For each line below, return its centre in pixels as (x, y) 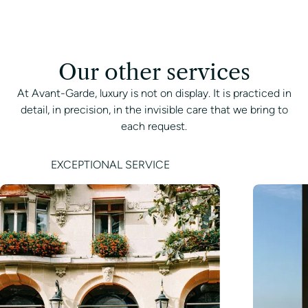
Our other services (154, 72)
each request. (154, 126)
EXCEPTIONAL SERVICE (110, 165)
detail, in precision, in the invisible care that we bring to (154, 110)
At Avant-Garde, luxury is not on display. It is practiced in (154, 93)
